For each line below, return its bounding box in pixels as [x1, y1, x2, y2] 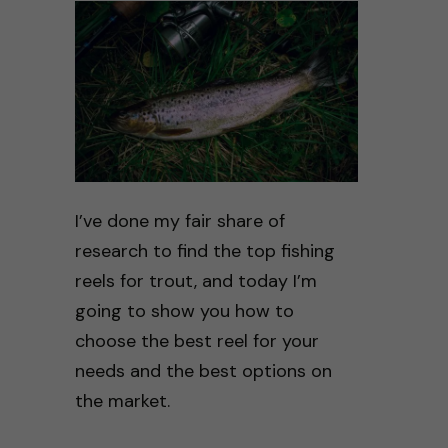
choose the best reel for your [74, 329, 319, 354]
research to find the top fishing [74, 239, 335, 264]
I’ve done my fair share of [74, 209, 285, 234]
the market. [74, 389, 170, 414]
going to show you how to [74, 299, 294, 324]
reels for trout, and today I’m [74, 269, 317, 294]
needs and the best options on [74, 359, 332, 384]
